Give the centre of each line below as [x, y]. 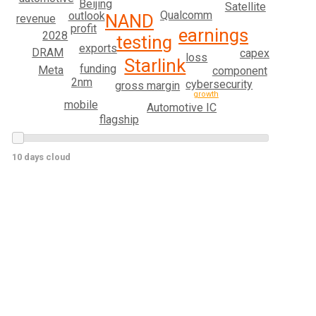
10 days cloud [42, 157]
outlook [86, 16]
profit [84, 29]
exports [98, 48]
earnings [214, 36]
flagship [119, 119]
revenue [36, 19]
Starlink [155, 65]
